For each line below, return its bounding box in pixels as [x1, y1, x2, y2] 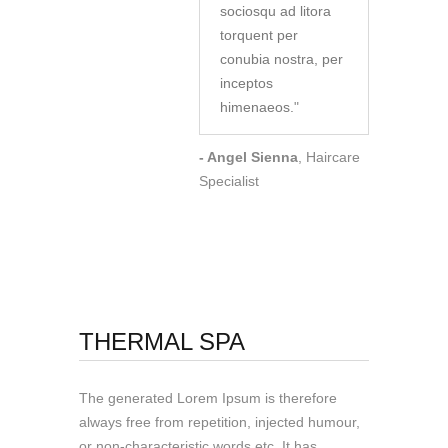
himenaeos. [220, 99, 294, 116]
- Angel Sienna [199, 149, 298, 166]
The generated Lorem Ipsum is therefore [79, 390, 337, 407]
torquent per [220, 27, 298, 44]
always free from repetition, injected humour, [79, 414, 360, 431]
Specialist [199, 173, 259, 190]
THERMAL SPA [79, 328, 245, 356]
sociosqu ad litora [220, 3, 331, 20]
